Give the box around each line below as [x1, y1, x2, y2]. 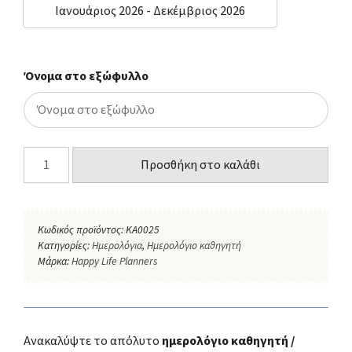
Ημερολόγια [92, 237, 142, 253]
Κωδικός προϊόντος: [38, 222, 126, 237]
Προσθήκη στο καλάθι [141, 156, 261, 174]
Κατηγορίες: [38, 237, 92, 253]
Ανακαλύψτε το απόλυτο [24, 332, 159, 350]
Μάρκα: [38, 253, 71, 269]
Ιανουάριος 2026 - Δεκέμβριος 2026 [55, 2, 245, 20]
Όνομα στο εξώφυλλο [24, 67, 148, 85]
